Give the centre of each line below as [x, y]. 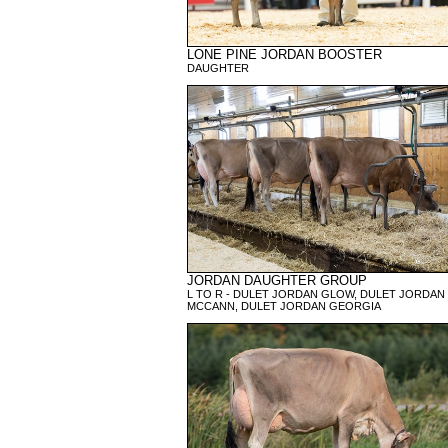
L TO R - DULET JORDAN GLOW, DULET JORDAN [315, 294]
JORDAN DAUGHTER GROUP [276, 280]
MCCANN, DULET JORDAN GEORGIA [283, 306]
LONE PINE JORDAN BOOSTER [284, 54]
